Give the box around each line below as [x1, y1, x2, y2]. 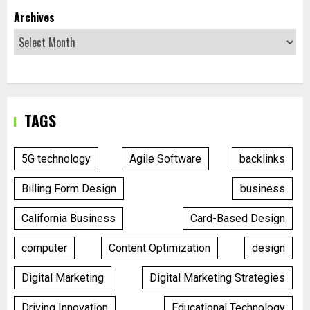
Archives [14, 9, 55, 26]
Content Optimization [109, 241, 210, 255]
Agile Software [129, 152, 201, 165]
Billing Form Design [21, 181, 116, 195]
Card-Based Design [190, 211, 285, 225]
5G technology [21, 152, 91, 165]
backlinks [239, 152, 285, 165]
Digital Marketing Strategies [149, 271, 285, 284]
